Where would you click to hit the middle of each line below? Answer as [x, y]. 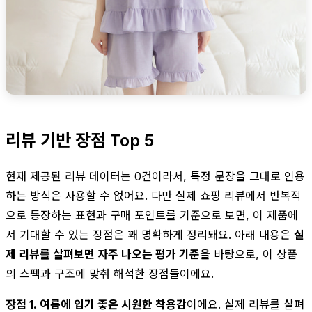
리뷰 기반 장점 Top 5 [80, 140]
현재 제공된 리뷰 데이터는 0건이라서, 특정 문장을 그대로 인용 [155, 176]
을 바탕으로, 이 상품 [249, 254]
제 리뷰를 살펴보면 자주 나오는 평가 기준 [103, 254]
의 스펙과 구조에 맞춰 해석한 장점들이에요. [110, 273]
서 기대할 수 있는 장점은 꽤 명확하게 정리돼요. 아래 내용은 [150, 234]
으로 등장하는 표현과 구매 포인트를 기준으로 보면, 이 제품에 [152, 215]
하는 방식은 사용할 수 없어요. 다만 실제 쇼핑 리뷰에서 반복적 [153, 195]
